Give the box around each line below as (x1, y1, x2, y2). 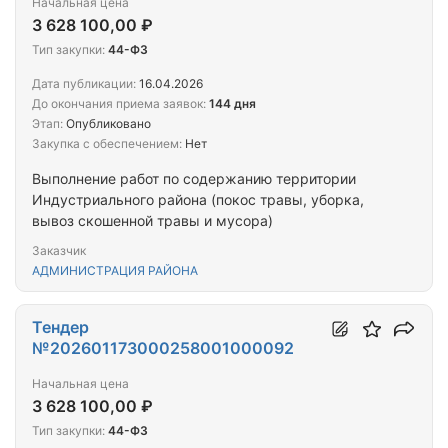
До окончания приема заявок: (32, 96, 206, 112)
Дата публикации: (32, 76, 136, 92)
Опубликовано (63, 116, 151, 132)
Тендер (32, 317, 89, 338)
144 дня (209, 96, 256, 112)
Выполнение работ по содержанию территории (32, 170, 356, 188)
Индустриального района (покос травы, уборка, (32, 191, 364, 209)
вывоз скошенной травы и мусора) (32, 212, 273, 230)
